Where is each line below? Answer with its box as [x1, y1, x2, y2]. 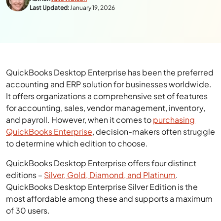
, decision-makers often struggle [92, 126, 215, 137]
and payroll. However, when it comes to [6, 114, 153, 125]
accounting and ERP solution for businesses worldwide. [6, 79, 212, 89]
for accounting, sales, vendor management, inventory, [6, 103, 205, 113]
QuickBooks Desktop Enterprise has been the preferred [6, 67, 214, 77]
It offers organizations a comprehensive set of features [6, 91, 208, 101]
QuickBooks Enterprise [6, 126, 93, 137]
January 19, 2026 [70, 4, 115, 11]
